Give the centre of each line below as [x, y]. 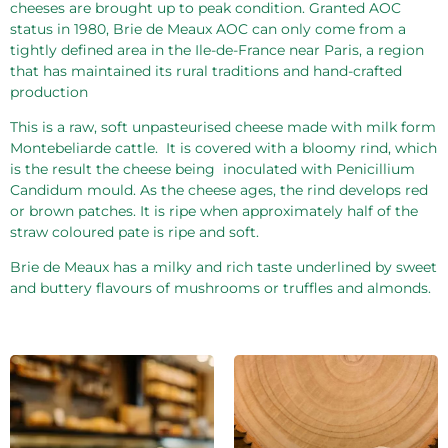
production [49, 91]
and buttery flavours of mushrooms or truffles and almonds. [220, 288]
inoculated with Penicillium [319, 168]
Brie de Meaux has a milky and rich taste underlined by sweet [223, 267]
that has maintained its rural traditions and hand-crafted [206, 70]
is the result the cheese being [112, 168]
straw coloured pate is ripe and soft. [134, 231]
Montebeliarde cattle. [84, 147]
